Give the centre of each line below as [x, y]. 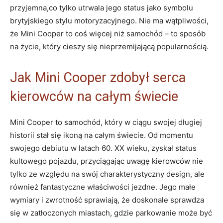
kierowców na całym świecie [94, 96]
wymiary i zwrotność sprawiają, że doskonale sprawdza [107, 200]
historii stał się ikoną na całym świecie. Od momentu [102, 135]
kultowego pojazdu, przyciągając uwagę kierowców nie [107, 161]
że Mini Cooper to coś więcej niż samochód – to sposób [108, 33]
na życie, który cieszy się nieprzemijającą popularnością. [109, 46]
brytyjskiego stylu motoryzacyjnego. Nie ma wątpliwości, [109, 20]
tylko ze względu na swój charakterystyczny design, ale [107, 174]
